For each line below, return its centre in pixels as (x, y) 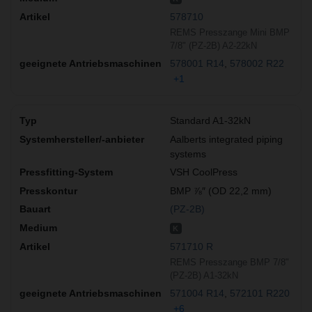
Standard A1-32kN (210, 120)
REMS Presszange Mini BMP (230, 33)
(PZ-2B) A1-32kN (204, 275)
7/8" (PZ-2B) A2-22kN (213, 46)
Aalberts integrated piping (226, 139)
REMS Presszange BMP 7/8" (229, 262)
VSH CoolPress (204, 172)
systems (188, 154)
